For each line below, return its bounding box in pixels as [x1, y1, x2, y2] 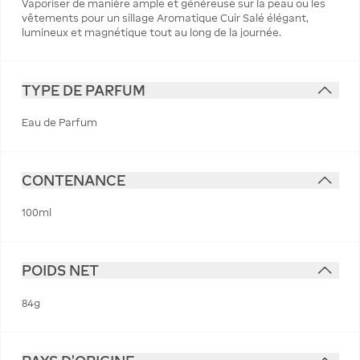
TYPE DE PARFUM [21, 81, 145, 99]
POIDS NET [21, 262, 99, 280]
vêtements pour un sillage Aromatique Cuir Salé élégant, [21, 11, 309, 24]
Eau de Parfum [21, 117, 97, 129]
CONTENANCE [21, 172, 125, 189]
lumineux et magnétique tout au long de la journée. [21, 26, 281, 39]
